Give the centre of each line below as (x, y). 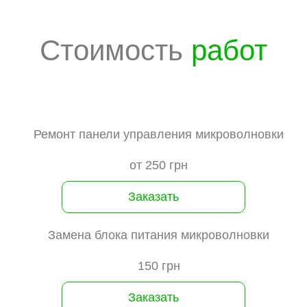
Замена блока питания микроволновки (159, 235)
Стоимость (115, 50)
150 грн (159, 266)
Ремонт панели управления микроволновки (159, 134)
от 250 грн (159, 165)
